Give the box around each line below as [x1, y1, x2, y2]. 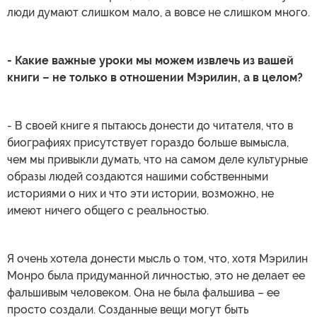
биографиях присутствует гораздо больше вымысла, [7, 135, 289, 149]
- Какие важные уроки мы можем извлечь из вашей [7, 53, 294, 67]
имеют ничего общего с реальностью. [7, 203, 209, 217]
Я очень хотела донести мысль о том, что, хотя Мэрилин [7, 251, 308, 265]
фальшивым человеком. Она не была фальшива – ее [7, 285, 279, 299]
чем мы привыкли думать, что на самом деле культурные [7, 152, 308, 166]
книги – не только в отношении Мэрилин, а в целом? [7, 70, 303, 84]
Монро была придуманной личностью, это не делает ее [7, 268, 305, 282]
